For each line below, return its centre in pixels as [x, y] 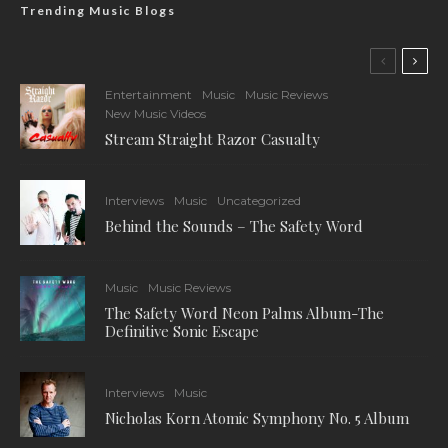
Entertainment [148, 94]
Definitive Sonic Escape [182, 330]
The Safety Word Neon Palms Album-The [244, 312]
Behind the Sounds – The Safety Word [234, 225]
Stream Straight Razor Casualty [214, 139]
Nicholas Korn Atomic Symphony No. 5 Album [257, 417]
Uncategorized [259, 200]
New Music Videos [155, 113]
